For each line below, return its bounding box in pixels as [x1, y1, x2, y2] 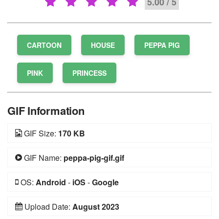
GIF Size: [22, 128, 58, 139]
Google [92, 176, 119, 188]
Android [36, 176, 66, 188]
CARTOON [27, 40, 62, 50]
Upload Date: [22, 201, 72, 213]
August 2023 [72, 201, 119, 213]
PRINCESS [72, 68, 107, 78]
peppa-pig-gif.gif [64, 152, 124, 164]
